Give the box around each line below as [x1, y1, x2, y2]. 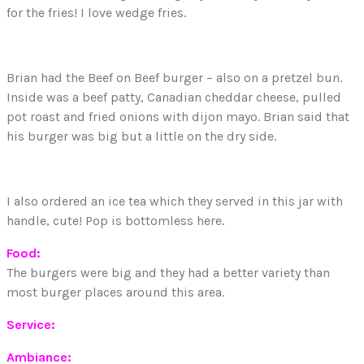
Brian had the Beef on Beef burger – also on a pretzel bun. [6, 70, 342, 86]
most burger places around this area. [6, 284, 224, 301]
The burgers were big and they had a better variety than [6, 265, 330, 281]
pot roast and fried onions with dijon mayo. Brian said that [6, 109, 349, 125]
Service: [6, 317, 58, 333]
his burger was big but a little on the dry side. [6, 128, 276, 145]
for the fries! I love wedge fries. [6, 5, 186, 21]
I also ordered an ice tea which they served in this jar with [6, 193, 343, 210]
